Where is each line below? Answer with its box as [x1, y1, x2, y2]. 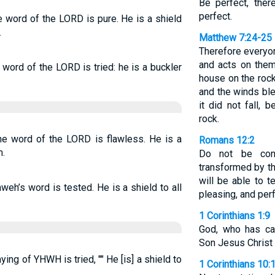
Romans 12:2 [198, 134, 255, 146]
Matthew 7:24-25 [198, 32, 272, 44]
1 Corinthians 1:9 [198, 210, 270, 222]
